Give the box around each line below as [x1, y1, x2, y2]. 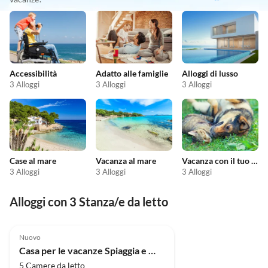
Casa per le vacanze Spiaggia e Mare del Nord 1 [148, 244, 156, 256]
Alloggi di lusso [182, 68, 238, 78]
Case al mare [10, 156, 56, 166]
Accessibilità [10, 68, 57, 78]
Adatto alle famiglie [96, 68, 168, 78]
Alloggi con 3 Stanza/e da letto [10, 194, 168, 209]
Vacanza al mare [96, 156, 156, 166]
